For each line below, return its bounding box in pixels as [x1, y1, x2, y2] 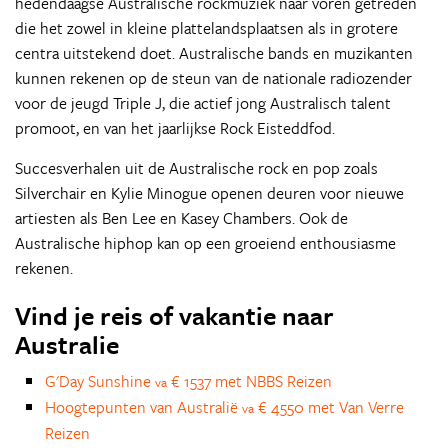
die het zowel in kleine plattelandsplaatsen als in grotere [15, 16, 398, 40]
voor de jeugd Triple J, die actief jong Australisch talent [15, 91, 391, 115]
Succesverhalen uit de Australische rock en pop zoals [15, 156, 378, 180]
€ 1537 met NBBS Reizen [167, 369, 332, 393]
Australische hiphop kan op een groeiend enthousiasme [15, 231, 396, 255]
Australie [15, 326, 119, 363]
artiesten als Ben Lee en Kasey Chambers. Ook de [15, 206, 348, 230]
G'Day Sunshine [45, 369, 155, 393]
